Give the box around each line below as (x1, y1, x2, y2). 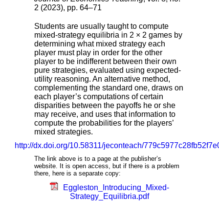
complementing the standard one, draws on (34, 84, 183, 92)
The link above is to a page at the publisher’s (34, 155, 161, 162)
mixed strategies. (34, 128, 93, 136)
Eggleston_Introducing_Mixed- (63, 183, 169, 192)
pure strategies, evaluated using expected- (34, 66, 181, 74)
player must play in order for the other (34, 48, 162, 57)
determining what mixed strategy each (34, 40, 165, 48)
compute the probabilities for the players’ (34, 119, 174, 127)
